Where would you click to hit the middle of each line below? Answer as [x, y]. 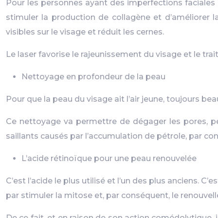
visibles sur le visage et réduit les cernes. [85, 32]
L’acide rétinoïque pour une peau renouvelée [109, 158]
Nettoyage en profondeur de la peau [93, 77]
